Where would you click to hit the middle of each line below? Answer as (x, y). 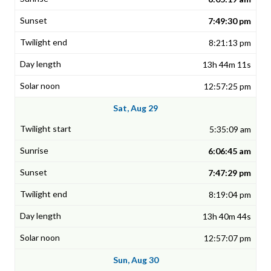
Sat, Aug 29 (135, 108)
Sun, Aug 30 (135, 260)
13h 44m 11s (227, 65)
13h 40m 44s (227, 217)
